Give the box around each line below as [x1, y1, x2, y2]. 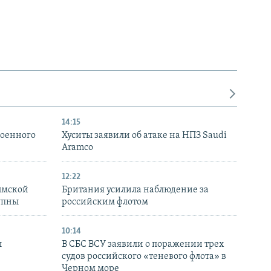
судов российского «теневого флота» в [62, 252, 226, 262]
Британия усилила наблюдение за [62, 185, 209, 195]
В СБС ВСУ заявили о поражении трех [62, 240, 224, 250]
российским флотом [62, 197, 148, 207]
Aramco [62, 143, 93, 153]
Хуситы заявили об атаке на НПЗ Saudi [62, 131, 227, 141]
